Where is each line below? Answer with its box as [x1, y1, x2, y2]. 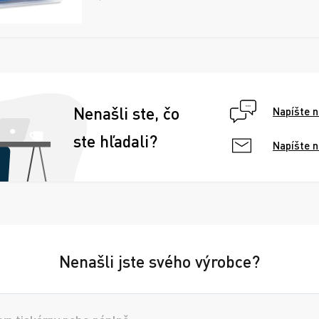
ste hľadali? [73, 130, 157, 151]
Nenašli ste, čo [73, 103, 179, 123]
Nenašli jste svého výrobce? [59, 251, 260, 272]
